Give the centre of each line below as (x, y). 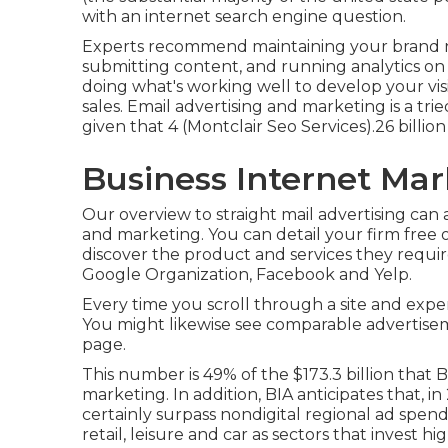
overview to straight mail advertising (262, 214)
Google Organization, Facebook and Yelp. (247, 274)
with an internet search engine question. (244, 16)
